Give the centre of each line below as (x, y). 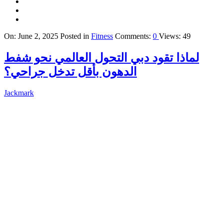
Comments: (134, 36)
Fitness (102, 36)
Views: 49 (175, 36)
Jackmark (19, 93)
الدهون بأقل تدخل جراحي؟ (70, 71)
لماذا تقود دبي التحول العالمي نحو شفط (102, 57)
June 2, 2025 (38, 36)
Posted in (76, 36)
